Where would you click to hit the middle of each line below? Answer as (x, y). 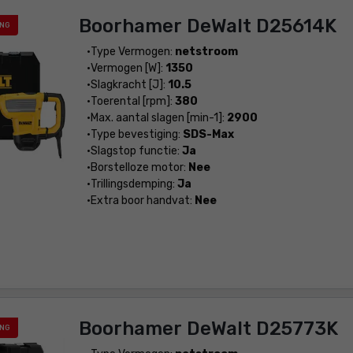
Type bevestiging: (136, 134)
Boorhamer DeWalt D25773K (208, 329)
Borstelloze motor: (139, 167)
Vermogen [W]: (128, 68)
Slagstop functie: (136, 151)
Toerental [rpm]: (132, 101)
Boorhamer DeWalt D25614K (207, 26)
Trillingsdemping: (134, 184)
